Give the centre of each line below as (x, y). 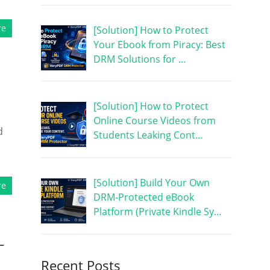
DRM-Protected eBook (143, 197)
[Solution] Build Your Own (151, 183)
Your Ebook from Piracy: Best (159, 44)
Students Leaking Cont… (148, 135)
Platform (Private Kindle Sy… (157, 212)
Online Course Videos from (154, 121)
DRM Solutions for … (140, 59)
